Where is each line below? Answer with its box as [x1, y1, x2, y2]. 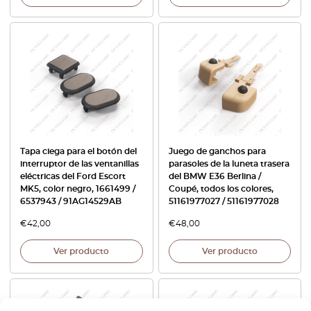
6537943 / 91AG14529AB [20, 197, 121, 206]
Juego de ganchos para [168, 147, 266, 156]
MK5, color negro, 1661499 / [20, 185, 135, 194]
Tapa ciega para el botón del [20, 147, 137, 156]
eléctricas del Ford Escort [20, 172, 126, 181]
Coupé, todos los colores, [168, 185, 274, 194]
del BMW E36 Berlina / [168, 172, 261, 181]
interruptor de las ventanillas [20, 160, 139, 169]
